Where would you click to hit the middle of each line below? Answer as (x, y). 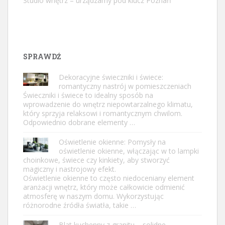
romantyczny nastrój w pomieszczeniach (125, 86)
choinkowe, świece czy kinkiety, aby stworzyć (96, 160)
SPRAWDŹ (42, 56)
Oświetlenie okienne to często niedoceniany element (109, 178)
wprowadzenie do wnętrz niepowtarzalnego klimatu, (108, 104)
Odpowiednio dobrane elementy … (79, 122)
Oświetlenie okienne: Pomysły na (112, 142)
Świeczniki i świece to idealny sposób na (88, 95)
